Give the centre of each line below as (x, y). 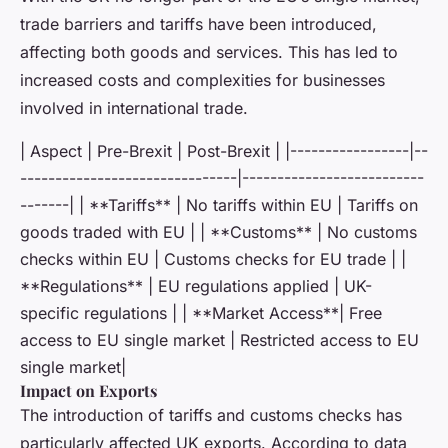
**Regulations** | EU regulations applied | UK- (196, 286)
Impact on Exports (88, 391)
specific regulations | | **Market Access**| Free (201, 313)
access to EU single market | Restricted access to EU (219, 340)
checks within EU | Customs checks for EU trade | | (213, 259)
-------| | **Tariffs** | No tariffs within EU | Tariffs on (219, 205)
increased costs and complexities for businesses (202, 80)
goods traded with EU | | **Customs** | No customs (218, 232)
